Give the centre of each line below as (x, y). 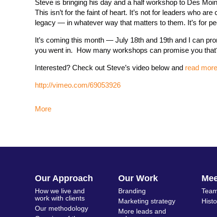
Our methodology (62, 208)
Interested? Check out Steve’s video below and (110, 68)
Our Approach (64, 178)
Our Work (138, 178)
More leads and (142, 211)
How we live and (60, 191)
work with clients (60, 198)
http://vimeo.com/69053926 (78, 85)
